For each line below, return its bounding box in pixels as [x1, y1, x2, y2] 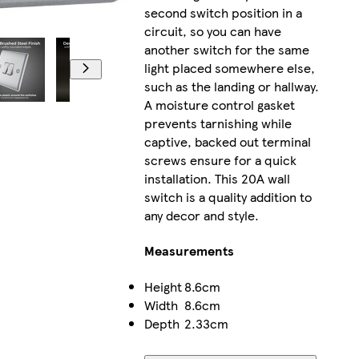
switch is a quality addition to [143, 188, 312, 207]
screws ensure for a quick [143, 151, 296, 170]
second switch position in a [143, 3, 302, 22]
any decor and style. [143, 206, 259, 225]
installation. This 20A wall [143, 169, 290, 188]
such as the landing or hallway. [143, 77, 319, 96]
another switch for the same [143, 40, 309, 59]
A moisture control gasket [143, 95, 295, 115]
